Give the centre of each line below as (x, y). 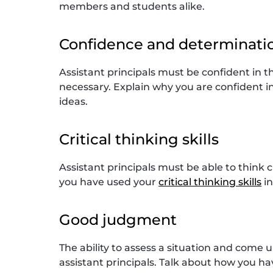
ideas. (74, 101)
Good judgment (118, 219)
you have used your (109, 182)
